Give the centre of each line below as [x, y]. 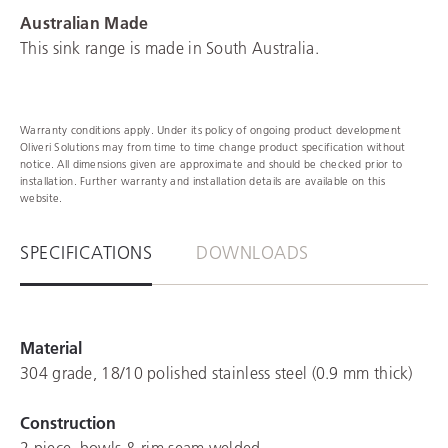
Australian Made [84, 22]
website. [41, 197]
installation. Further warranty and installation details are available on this [203, 180]
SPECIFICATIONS [86, 252]
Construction [68, 422]
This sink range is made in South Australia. [169, 47]
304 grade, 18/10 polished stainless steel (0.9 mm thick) [216, 372]
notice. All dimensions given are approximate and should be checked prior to [211, 163]
